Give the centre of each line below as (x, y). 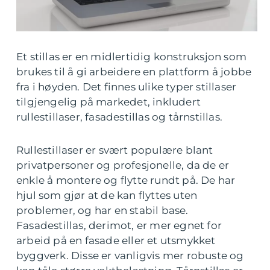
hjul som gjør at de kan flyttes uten (107, 195)
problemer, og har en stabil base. (102, 210)
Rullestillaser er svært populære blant (115, 150)
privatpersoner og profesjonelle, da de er (123, 165)
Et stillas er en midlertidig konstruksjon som (132, 57)
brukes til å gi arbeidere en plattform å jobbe (134, 72)
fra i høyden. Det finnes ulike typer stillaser (127, 87)
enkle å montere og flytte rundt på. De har (126, 180)
